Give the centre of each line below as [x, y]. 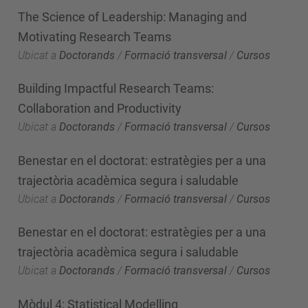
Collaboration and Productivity [100, 108]
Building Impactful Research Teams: [116, 88]
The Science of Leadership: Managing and [132, 16]
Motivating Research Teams [95, 36]
